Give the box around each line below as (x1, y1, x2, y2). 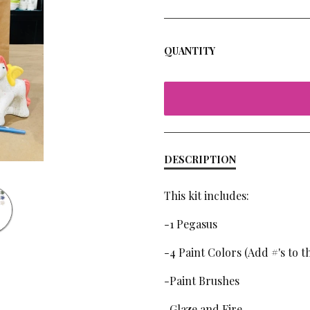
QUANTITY (163, 44, 215, 58)
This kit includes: (163, 188, 249, 203)
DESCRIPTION (163, 153, 236, 167)
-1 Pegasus (163, 217, 217, 232)
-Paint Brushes (163, 273, 239, 289)
